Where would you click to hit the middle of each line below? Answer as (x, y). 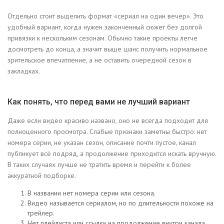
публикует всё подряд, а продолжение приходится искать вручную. (112, 154)
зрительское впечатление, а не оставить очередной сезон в (99, 60)
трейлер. (41, 213)
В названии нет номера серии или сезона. (91, 193)
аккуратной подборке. (42, 176)
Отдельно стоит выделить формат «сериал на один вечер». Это (105, 16)
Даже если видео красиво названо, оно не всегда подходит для (108, 121)
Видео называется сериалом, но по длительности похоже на (120, 203)
